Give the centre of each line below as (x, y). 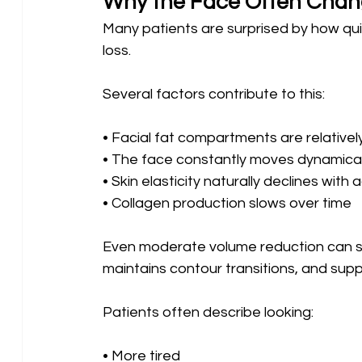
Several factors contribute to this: (213, 94)
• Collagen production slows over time (227, 203)
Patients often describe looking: (208, 312)
